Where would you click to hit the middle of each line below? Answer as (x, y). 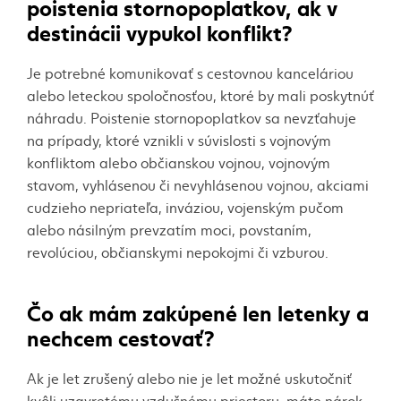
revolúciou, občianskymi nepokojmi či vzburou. (178, 252)
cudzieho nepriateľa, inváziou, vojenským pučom (185, 207)
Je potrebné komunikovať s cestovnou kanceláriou (190, 73)
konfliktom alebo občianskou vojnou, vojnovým (179, 162)
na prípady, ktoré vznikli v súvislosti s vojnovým (179, 140)
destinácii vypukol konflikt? (159, 31)
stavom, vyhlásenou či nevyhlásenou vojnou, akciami (198, 184)
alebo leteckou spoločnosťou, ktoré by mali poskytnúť (200, 95)
